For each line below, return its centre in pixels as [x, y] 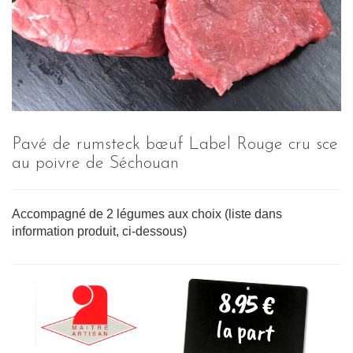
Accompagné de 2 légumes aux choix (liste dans [147, 214]
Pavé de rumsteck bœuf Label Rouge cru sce [175, 145]
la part [245, 331]
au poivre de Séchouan [95, 164]
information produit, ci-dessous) [99, 232]
